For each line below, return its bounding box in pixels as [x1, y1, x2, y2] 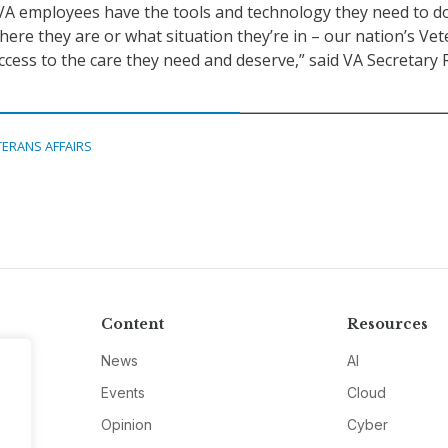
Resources [347, 315, 429, 334]
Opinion [100, 416, 152, 434]
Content [100, 315, 164, 334]
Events [100, 384, 145, 402]
